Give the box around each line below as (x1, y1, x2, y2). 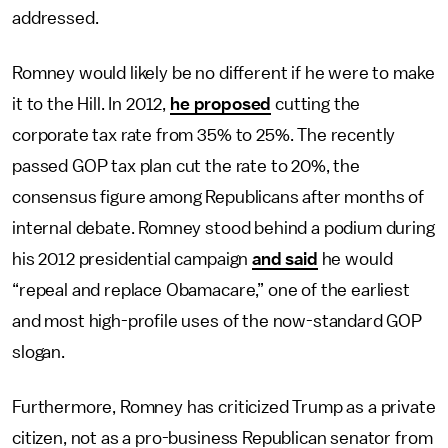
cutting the (271, 95, 361, 113)
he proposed (170, 95, 272, 113)
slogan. (12, 343, 65, 361)
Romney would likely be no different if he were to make (12, 64, 435, 82)
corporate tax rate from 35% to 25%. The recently (12, 126, 396, 144)
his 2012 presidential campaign (12, 250, 253, 268)
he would (317, 250, 393, 268)
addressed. (12, 9, 99, 27)
